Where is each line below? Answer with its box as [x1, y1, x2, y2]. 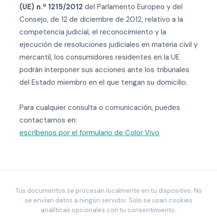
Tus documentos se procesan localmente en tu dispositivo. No [15, 186, 202, 195]
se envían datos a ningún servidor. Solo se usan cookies [25, 196, 192, 204]
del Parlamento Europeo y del [83, 2, 183, 12]
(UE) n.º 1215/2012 [19, 2, 83, 12]
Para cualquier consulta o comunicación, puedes [19, 103, 180, 112]
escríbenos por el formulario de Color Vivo [19, 128, 159, 138]
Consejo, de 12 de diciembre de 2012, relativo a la [19, 15, 183, 24]
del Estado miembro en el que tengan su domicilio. [19, 77, 187, 87]
